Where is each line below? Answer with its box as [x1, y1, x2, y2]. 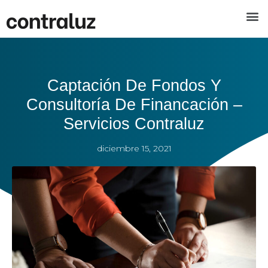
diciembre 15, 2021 [96, 142, 172, 154]
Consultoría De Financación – [26, 95, 242, 114]
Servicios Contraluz [63, 114, 205, 133]
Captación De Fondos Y [47, 76, 221, 95]
